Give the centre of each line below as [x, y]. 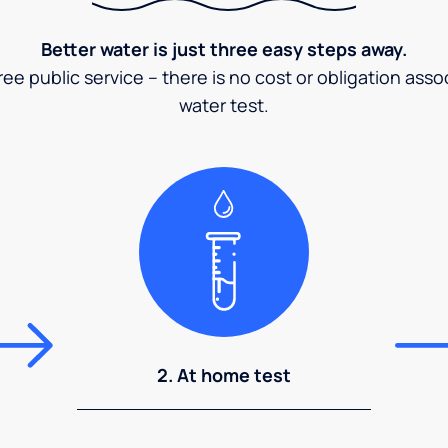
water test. [224, 104]
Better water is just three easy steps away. [224, 48]
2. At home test [224, 374]
